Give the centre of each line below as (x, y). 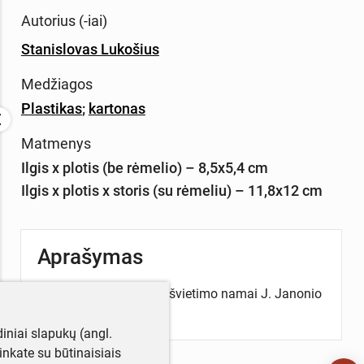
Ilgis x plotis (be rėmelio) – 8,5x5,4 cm (144, 167)
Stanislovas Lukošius (90, 49)
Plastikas (51, 108)
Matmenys (56, 143)
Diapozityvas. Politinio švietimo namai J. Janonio (179, 293)
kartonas (117, 108)
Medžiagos (56, 84)
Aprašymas (90, 256)
